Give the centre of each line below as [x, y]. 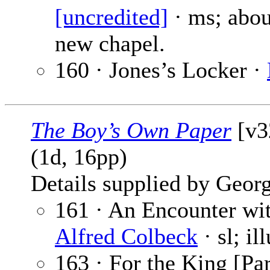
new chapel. [110, 44]
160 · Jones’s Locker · [161, 70]
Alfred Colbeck [126, 237]
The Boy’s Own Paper [131, 130]
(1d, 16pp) [79, 157]
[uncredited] [111, 17]
